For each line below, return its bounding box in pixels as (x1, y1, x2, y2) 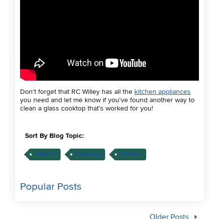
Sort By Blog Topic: (25, 131, 85, 140)
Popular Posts (20, 180, 82, 193)
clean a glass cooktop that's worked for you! (20, 104, 153, 113)
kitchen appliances (134, 88, 191, 96)
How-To (36, 151, 56, 158)
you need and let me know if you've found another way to (20, 96, 195, 105)
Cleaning (76, 151, 101, 158)
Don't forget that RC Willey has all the (20, 88, 135, 96)
